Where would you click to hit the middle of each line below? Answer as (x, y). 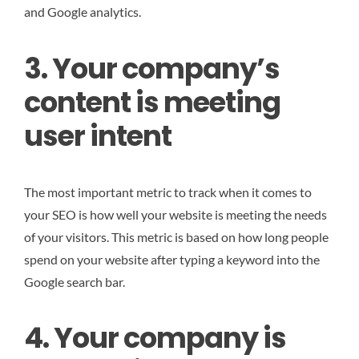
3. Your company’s (152, 68)
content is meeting (152, 102)
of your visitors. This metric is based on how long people (176, 236)
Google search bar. (75, 281)
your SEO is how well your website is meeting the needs (175, 214)
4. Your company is (155, 337)
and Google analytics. (83, 12)
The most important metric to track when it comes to (168, 192)
